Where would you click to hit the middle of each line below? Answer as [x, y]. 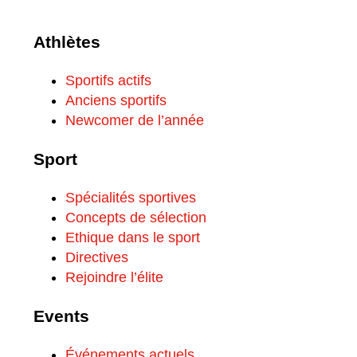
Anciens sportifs [116, 101]
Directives [97, 258]
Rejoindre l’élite [114, 278]
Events [61, 316]
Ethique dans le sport [133, 238]
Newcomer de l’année [135, 121]
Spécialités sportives [131, 198]
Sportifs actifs [108, 81]
